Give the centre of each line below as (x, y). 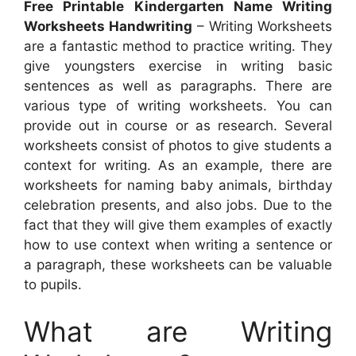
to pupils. (53, 284)
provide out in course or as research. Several (178, 125)
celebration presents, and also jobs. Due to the (178, 205)
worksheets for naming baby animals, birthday (178, 185)
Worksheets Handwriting (108, 26)
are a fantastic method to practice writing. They (178, 46)
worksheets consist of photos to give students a (178, 145)
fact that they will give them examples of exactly (178, 224)
